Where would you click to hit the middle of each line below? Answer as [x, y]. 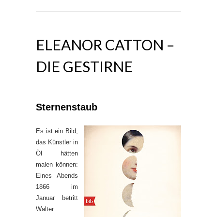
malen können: [57, 164]
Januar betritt [57, 198]
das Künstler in [57, 142]
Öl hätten [57, 153]
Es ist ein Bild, [57, 131]
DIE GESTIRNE [84, 66]
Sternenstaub [67, 107]
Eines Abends [57, 175]
